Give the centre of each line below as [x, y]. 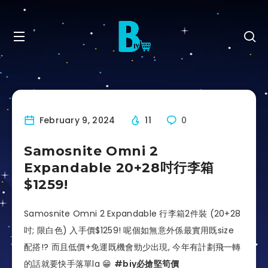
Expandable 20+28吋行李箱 [119, 168]
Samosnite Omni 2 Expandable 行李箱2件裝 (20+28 [133, 214]
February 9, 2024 [76, 120]
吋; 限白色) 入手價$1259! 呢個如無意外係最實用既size [129, 230]
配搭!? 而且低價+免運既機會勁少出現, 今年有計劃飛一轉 [133, 247]
